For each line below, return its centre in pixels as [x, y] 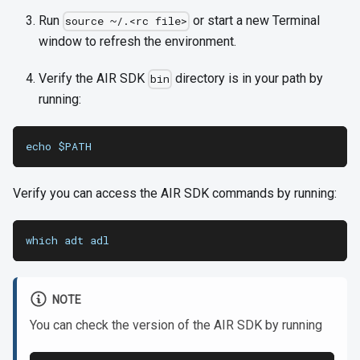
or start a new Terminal [255, 20]
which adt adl [67, 240]
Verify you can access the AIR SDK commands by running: [175, 193]
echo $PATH [59, 146]
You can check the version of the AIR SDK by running [176, 325]
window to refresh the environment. [137, 41]
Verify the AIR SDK [93, 78]
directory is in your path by [248, 78]
